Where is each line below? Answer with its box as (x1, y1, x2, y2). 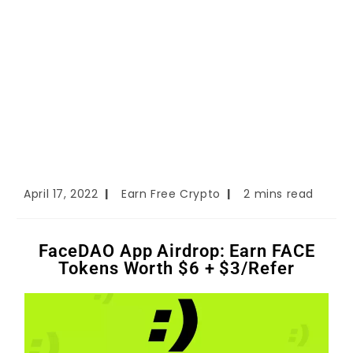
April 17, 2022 (24, 186, 98, 203)
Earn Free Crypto (121, 186, 221, 203)
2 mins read (243, 186, 314, 203)
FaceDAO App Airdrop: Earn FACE (38, 241, 315, 262)
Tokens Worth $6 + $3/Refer (58, 258, 295, 279)
